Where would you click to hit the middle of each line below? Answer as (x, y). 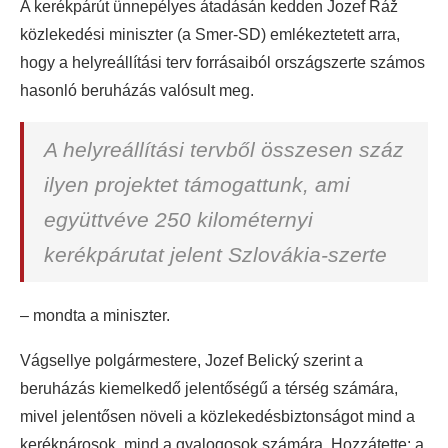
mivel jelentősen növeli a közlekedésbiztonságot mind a (217, 417)
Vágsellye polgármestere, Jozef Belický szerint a (191, 361)
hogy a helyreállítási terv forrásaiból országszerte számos (222, 63)
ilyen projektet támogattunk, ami (197, 185)
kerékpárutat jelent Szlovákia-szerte (215, 255)
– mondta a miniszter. (95, 316)
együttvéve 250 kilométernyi (178, 220)
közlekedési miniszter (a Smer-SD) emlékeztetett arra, (210, 35)
